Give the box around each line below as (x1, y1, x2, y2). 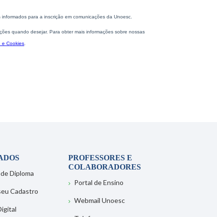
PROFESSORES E (68, 154, 132, 162)
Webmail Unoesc (74, 196, 125, 204)
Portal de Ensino (74, 178, 124, 186)
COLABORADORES (68, 163, 141, 171)
